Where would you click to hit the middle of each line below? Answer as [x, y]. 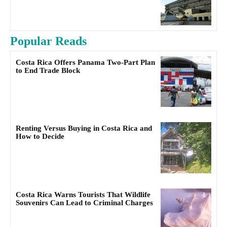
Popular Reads [48, 41]
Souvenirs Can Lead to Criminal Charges [84, 202]
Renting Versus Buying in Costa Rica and [84, 128]
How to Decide [40, 137]
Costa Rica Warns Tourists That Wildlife [83, 194]
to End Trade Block [48, 70]
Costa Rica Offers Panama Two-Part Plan [85, 62]
